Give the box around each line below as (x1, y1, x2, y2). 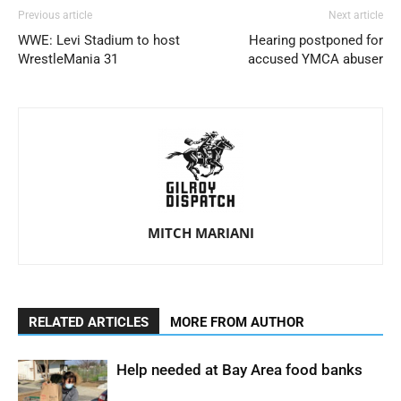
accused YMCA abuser (248, 51, 383, 68)
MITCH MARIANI (147, 224, 254, 243)
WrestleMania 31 (18, 51, 118, 68)
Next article (328, 9, 383, 22)
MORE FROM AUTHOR (170, 314, 304, 331)
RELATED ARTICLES (29, 314, 149, 331)
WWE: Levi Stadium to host (18, 32, 180, 49)
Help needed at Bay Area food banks (116, 361, 363, 380)
